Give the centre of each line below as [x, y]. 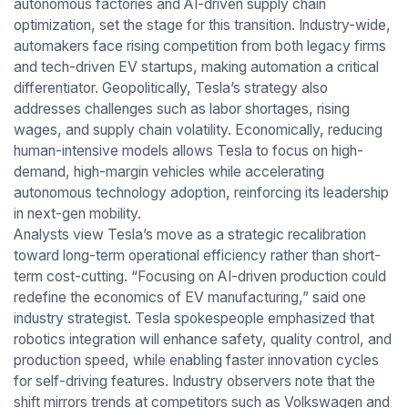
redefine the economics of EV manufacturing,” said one [189, 298]
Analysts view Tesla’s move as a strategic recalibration [189, 235]
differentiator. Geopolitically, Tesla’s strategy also [170, 88]
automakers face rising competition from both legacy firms [199, 46]
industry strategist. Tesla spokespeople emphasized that [194, 319]
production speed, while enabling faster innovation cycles [196, 361]
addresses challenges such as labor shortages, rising [181, 109]
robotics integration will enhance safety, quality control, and [202, 340]
